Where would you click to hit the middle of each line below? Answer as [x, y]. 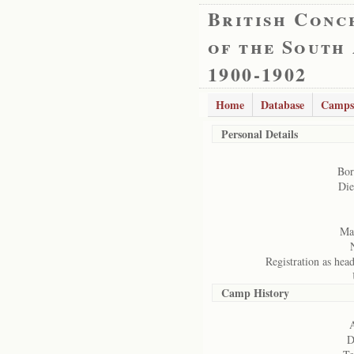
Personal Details [260, 134]
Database [282, 105]
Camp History [255, 293]
